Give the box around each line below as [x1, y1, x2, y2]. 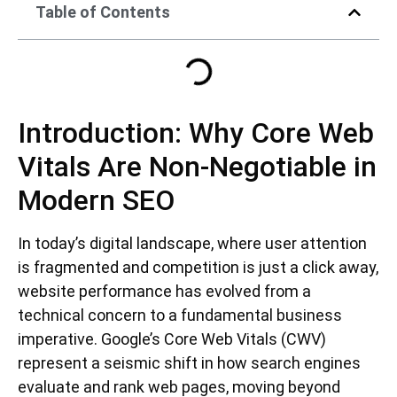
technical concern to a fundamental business [18, 306, 342, 325]
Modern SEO [18, 183, 175, 218]
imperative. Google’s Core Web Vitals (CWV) [18, 330, 326, 349]
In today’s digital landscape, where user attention [18, 234, 367, 253]
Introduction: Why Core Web [18, 116, 374, 151]
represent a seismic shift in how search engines [18, 354, 361, 373]
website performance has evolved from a [18, 282, 311, 301]
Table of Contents [35, 3, 170, 22]
